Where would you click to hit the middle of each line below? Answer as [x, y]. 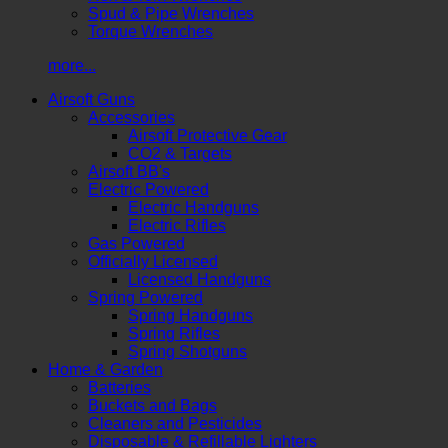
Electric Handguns [193, 207]
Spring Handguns [190, 315]
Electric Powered [148, 189]
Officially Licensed [153, 261]
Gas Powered [136, 243]
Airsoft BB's [129, 171]
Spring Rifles [174, 333]
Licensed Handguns [199, 279]
